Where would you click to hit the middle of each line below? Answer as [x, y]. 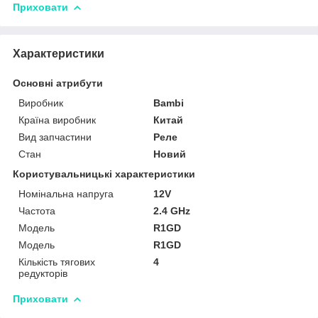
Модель [37, 227]
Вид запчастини [55, 137]
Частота [37, 210]
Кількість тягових [57, 262]
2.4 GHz [172, 210]
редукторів [43, 273]
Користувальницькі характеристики [104, 174]
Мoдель [37, 245]
